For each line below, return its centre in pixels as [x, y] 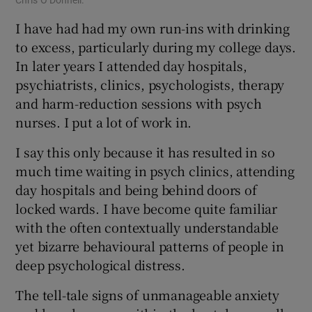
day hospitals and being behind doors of [136, 189]
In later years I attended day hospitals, [131, 65]
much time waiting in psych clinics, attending [155, 170]
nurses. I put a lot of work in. [104, 122]
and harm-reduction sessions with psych [139, 103]
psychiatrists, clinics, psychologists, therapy [150, 84]
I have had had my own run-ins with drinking [153, 28]
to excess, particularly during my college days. [156, 46]
